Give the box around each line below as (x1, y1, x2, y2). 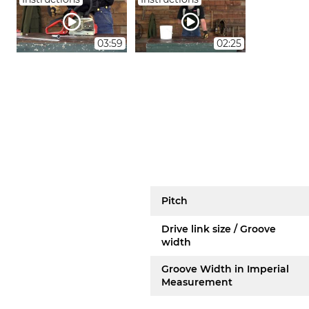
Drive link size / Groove (161, 223, 277, 235)
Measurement (161, 276, 233, 288)
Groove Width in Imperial (161, 263, 290, 275)
